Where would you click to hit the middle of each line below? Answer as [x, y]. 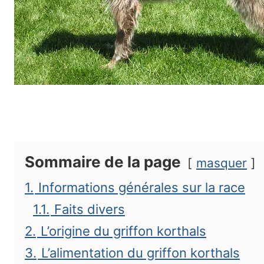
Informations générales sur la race [142, 187]
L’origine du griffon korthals [123, 231]
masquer [222, 163]
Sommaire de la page [103, 162]
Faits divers [90, 209]
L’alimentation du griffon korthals [141, 253]
